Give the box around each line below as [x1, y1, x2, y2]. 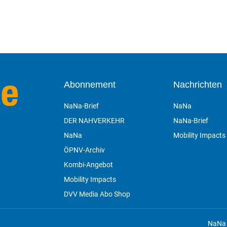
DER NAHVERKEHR [64, 116, 125, 125]
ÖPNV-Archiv [64, 145, 105, 154]
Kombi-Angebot [64, 160, 113, 169]
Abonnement [64, 79, 116, 90]
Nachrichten [173, 79, 222, 90]
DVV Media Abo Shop [64, 190, 131, 198]
